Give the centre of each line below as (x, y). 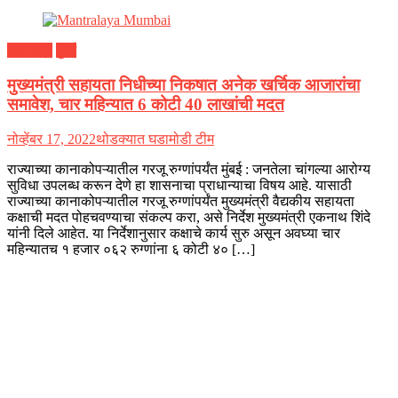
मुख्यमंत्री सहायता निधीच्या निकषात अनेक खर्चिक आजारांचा (183, 84)
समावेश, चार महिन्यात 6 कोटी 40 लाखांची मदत (146, 104)
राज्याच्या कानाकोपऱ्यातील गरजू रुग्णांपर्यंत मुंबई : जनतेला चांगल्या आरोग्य (189, 169)
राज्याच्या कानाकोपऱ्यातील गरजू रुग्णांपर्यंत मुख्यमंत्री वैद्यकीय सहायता (181, 201)
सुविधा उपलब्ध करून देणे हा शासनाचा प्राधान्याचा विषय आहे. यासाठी (179, 185)
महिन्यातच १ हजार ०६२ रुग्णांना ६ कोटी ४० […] (131, 249)
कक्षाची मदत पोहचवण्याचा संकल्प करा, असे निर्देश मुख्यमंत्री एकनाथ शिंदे (189, 217)
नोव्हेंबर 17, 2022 (52, 139)
